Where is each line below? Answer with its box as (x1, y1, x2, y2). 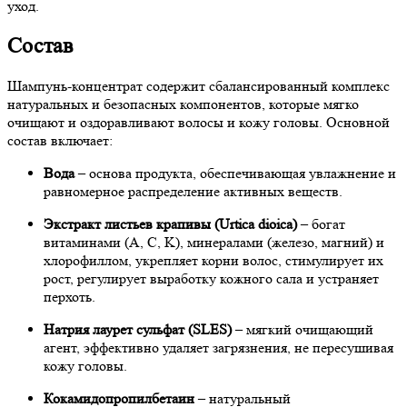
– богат (297, 214, 345, 233)
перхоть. (44, 287, 95, 305)
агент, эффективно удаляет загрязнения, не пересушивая (44, 338, 393, 356)
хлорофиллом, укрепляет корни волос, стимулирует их (44, 251, 383, 269)
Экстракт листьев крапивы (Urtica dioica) (44, 214, 297, 233)
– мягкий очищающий (232, 320, 373, 338)
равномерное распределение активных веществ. (44, 182, 342, 200)
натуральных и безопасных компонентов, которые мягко (7, 94, 359, 113)
